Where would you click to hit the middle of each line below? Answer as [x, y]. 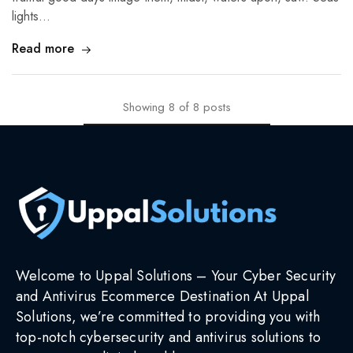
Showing [143, 108]
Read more [43, 49]
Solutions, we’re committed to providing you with [168, 317]
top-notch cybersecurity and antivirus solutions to [169, 338]
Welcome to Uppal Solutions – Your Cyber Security [176, 276]
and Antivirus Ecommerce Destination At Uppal [162, 297]
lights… [31, 17]
